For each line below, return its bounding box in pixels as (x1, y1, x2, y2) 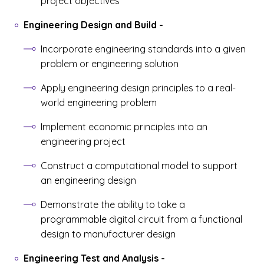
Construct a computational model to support (41, 160, 237, 171)
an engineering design (41, 174, 136, 186)
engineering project (41, 136, 126, 147)
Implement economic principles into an (41, 121, 207, 133)
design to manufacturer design (41, 228, 176, 240)
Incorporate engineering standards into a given (41, 43, 246, 55)
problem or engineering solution (41, 58, 179, 70)
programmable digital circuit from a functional (41, 213, 242, 225)
